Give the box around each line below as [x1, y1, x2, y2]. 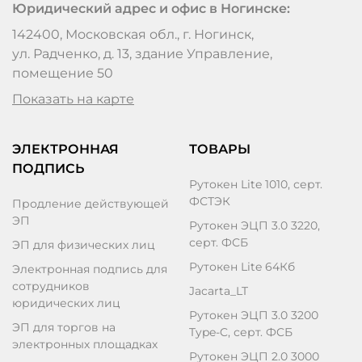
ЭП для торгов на [12, 320, 116, 335]
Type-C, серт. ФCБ [189, 325, 293, 340]
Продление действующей [12, 196, 169, 212]
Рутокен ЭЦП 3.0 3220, [189, 218, 320, 234]
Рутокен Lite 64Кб [189, 259, 295, 275]
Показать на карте [12, 91, 134, 107]
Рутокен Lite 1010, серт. [189, 177, 322, 192]
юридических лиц [12, 296, 120, 311]
